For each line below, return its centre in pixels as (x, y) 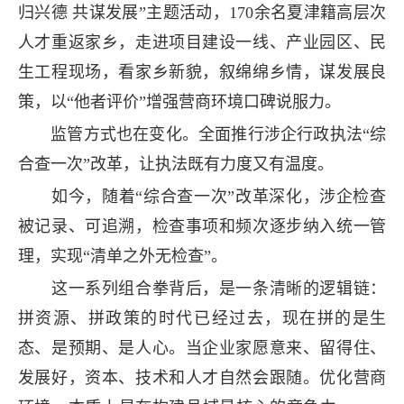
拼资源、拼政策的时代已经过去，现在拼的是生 (202, 319)
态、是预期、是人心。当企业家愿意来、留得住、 (202, 349)
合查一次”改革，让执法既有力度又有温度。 (175, 165)
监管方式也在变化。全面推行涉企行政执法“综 (202, 135)
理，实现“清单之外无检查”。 (122, 257)
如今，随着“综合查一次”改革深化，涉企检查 (202, 197)
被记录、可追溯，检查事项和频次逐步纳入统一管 (202, 227)
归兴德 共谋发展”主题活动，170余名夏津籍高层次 (202, 12)
